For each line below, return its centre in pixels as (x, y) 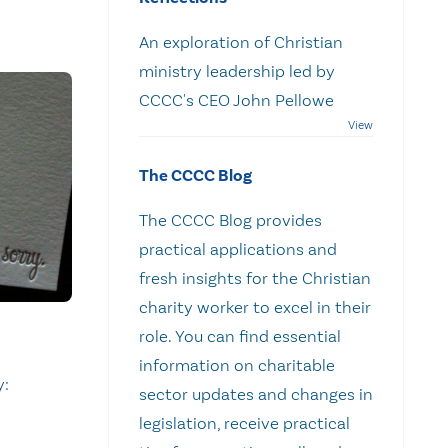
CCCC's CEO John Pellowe (240, 99)
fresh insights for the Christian (255, 277)
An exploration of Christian (241, 41)
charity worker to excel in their (255, 306)
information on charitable (237, 364)
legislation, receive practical (244, 422)
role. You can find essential (240, 335)
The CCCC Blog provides (230, 219)
